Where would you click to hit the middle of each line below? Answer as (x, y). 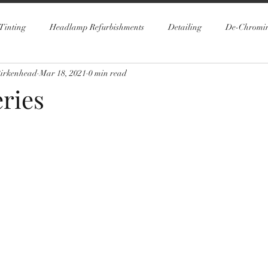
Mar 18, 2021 (63, 73)
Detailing (185, 27)
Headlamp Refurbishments (97, 27)
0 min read (108, 73)
